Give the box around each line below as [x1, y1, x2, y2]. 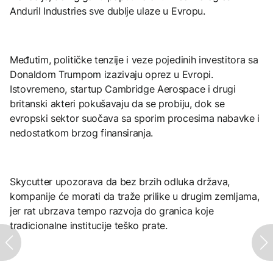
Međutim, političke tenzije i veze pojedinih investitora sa [10, 53, 258, 66]
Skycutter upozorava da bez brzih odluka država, [10, 175, 230, 188]
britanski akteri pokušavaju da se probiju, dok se [10, 97, 225, 110]
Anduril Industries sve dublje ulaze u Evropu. [10, 4, 205, 17]
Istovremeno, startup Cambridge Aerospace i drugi [10, 82, 236, 95]
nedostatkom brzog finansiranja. [10, 126, 154, 139]
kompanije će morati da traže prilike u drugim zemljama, [10, 190, 260, 202]
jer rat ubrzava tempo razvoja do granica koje [10, 204, 214, 217]
